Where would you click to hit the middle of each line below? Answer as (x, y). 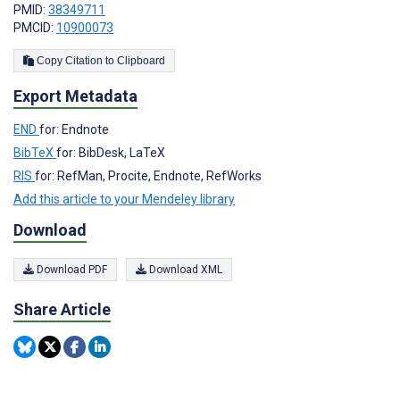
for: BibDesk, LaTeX (111, 152)
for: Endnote (74, 129)
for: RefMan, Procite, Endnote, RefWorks (148, 175)
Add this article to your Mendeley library (124, 199)
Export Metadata (75, 96)
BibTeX (35, 152)
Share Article (62, 310)
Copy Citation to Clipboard (141, 60)
